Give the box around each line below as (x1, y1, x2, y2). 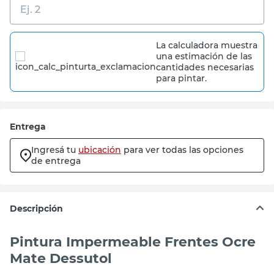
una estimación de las (156, 51, 252, 62)
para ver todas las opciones (124, 144, 243, 155)
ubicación (78, 144, 121, 155)
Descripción (10, 203, 63, 214)
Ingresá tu (31, 144, 76, 155)
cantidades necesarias (156, 62, 254, 73)
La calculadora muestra (156, 40, 257, 51)
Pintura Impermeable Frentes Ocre (10, 234, 256, 251)
